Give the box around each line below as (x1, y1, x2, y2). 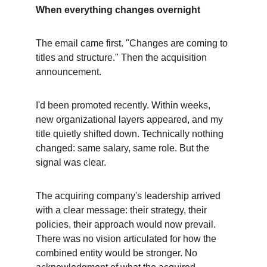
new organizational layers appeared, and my (36, 114, 225, 125)
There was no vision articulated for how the (36, 234, 219, 244)
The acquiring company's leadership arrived (36, 191, 223, 201)
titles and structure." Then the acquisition (36, 52, 209, 63)
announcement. (36, 67, 101, 77)
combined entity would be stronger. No (36, 248, 200, 258)
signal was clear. (36, 157, 106, 167)
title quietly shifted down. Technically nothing (36, 129, 226, 139)
